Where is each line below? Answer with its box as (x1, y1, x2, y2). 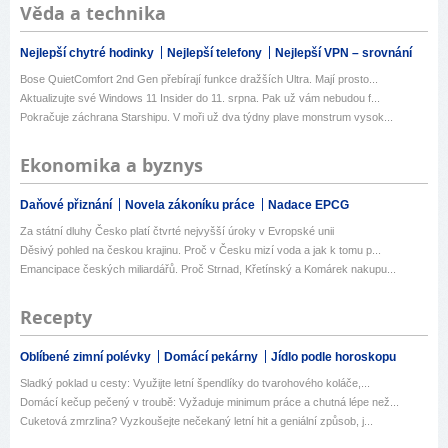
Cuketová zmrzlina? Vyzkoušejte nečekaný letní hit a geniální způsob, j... (20, 415, 373, 428)
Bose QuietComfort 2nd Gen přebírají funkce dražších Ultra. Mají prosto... (20, 73, 378, 86)
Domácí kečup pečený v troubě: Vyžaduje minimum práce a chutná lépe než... (20, 396, 399, 409)
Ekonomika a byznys (20, 153, 203, 179)
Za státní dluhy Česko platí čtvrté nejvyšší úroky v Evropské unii (20, 225, 334, 238)
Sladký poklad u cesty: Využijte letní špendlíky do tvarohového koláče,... (20, 377, 370, 390)
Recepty (20, 305, 92, 331)
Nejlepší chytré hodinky (20, 46, 157, 61)
